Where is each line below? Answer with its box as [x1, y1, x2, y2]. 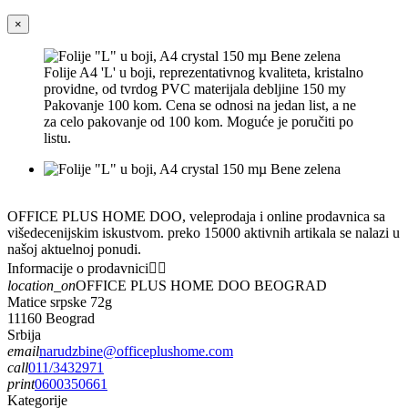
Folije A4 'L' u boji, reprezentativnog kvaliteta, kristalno [44, 64, 363, 80]
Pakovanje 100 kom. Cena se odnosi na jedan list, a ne [44, 97, 356, 113]
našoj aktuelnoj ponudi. [7, 240, 141, 257]
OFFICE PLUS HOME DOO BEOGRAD [76, 277, 327, 293]
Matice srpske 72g [7, 293, 112, 310]
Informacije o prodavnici [7, 260, 148, 276]
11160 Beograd [7, 310, 95, 326]
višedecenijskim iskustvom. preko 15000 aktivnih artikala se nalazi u [7, 224, 400, 240]
